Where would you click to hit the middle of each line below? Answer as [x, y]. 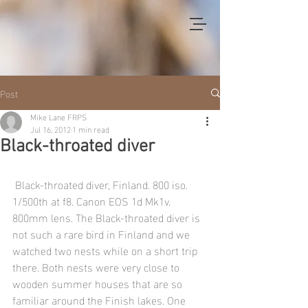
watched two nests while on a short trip [106, 250]
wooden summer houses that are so [99, 283]
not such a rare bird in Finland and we [102, 233]
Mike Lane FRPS [58, 116]
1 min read [91, 129]
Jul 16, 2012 [51, 129]
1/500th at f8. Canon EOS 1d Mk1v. [93, 200]
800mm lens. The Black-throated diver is [108, 217]
